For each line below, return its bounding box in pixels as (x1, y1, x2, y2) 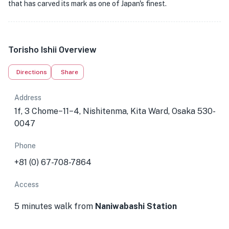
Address (14, 94, 41, 102)
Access (14, 180, 39, 189)
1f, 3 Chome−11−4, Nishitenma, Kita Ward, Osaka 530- (14, 106, 216, 116)
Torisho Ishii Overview (8, 43, 97, 55)
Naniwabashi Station (95, 201, 177, 211)
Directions (16, 68, 47, 76)
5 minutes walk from (14, 201, 95, 211)
